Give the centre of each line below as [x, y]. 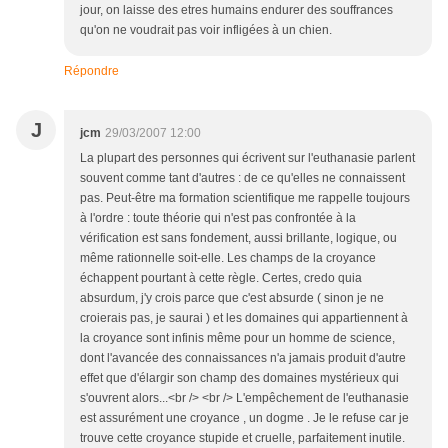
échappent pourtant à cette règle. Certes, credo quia [221, 278]
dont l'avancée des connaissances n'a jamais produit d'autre [243, 358]
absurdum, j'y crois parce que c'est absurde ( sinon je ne [232, 298]
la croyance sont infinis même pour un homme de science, [237, 338]
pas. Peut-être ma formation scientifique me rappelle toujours [245, 198]
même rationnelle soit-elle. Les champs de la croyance [228, 258]
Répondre [91, 71]
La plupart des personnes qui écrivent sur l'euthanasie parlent [247, 158]
